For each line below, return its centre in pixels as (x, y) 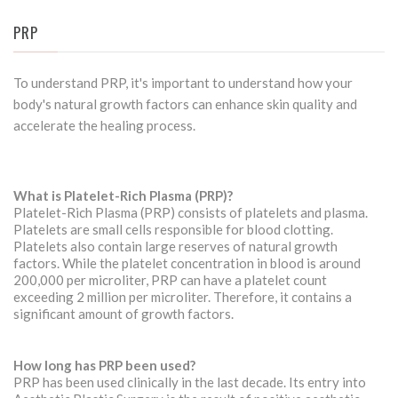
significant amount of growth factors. (123, 314)
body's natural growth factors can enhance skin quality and (185, 104)
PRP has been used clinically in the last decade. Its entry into (190, 382)
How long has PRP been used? (104, 365)
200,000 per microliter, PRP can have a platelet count (170, 280)
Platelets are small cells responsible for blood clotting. (173, 229)
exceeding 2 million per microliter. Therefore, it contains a (183, 297)
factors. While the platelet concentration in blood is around (187, 263)
